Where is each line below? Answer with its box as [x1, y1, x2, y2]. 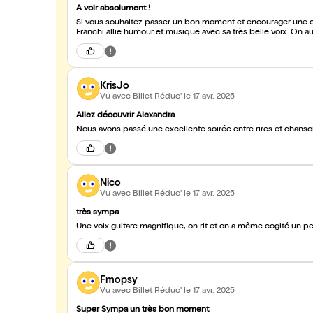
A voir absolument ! [76, 5, 150, 13]
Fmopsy [100, 275, 138, 286]
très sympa [76, 209, 119, 217]
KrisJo [100, 81, 129, 92]
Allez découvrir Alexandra [76, 112, 175, 120]
